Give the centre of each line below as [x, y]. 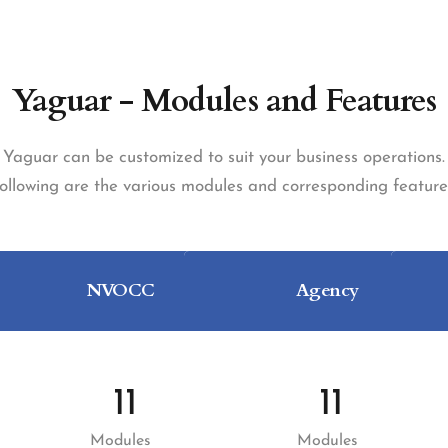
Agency [327, 290]
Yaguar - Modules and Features [224, 101]
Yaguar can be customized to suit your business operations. [224, 157]
